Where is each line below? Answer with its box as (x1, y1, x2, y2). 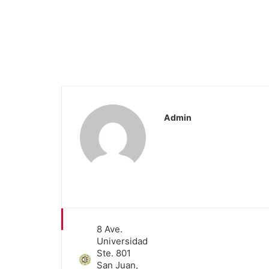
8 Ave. (96, 223, 122, 235)
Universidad (96, 235, 148, 247)
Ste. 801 (96, 247, 131, 259)
